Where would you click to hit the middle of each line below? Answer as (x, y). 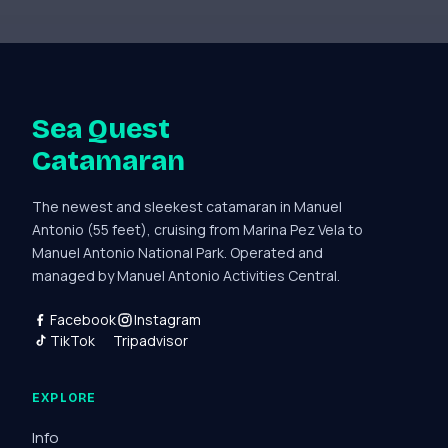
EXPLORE (64, 398)
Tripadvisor (150, 340)
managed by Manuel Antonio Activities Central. (186, 275)
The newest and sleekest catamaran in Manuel (187, 206)
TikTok (72, 340)
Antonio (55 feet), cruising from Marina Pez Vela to (197, 229)
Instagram (167, 319)
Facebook (83, 319)
